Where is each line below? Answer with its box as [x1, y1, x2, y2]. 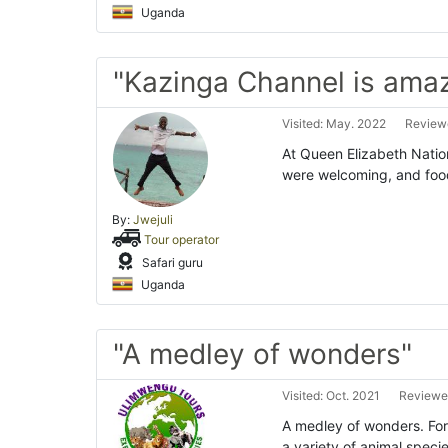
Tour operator [144, 232, 220, 247]
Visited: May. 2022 [282, 116, 386, 132]
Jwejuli [133, 212, 173, 228]
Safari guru [139, 255, 203, 270]
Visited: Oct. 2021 [282, 388, 380, 404]
